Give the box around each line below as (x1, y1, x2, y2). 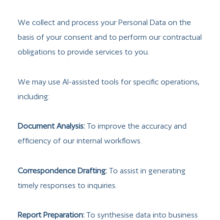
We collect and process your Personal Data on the (18, 18, 191, 27)
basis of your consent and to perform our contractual (18, 32, 202, 42)
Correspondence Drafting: (18, 165, 107, 175)
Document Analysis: (18, 121, 85, 131)
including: (18, 91, 50, 101)
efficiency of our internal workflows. (18, 136, 142, 146)
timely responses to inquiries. (18, 180, 117, 190)
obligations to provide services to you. (18, 47, 149, 57)
